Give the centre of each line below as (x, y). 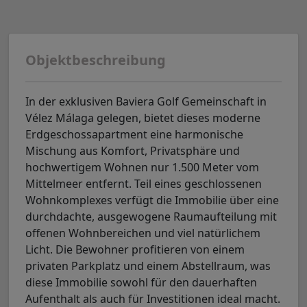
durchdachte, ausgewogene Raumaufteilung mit (151, 217)
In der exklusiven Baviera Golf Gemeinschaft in (146, 101)
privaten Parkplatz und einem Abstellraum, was (148, 266)
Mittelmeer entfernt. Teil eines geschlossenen (144, 184)
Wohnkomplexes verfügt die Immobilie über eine (152, 200)
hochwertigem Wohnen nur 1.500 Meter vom (142, 167)
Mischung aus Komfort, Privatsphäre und (133, 151)
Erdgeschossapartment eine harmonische (134, 134)
